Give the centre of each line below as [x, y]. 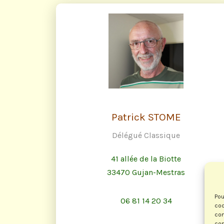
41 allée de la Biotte [146, 159]
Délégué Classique [146, 135]
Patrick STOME [146, 117]
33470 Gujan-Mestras [146, 172]
